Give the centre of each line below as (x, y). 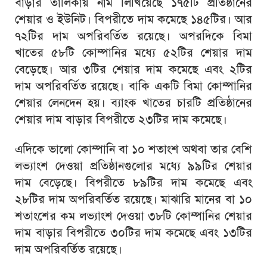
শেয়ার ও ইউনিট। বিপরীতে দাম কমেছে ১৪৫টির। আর (133, 19)
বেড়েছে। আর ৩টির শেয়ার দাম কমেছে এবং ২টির (133, 69)
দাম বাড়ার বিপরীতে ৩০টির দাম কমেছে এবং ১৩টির (133, 232)
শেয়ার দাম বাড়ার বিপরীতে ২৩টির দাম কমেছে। (121, 119)
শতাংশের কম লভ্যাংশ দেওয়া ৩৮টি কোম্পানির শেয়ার (133, 216)
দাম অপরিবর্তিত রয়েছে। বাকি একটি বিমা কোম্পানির (133, 86)
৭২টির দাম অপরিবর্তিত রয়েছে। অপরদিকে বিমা (133, 36)
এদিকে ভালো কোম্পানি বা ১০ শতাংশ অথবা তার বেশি (133, 149)
